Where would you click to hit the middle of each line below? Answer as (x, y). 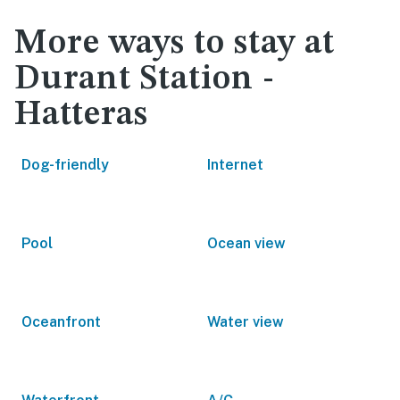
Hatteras (81, 115)
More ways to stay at (175, 44)
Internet (235, 165)
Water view (246, 322)
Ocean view (246, 243)
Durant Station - (145, 79)
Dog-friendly (65, 165)
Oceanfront (61, 322)
